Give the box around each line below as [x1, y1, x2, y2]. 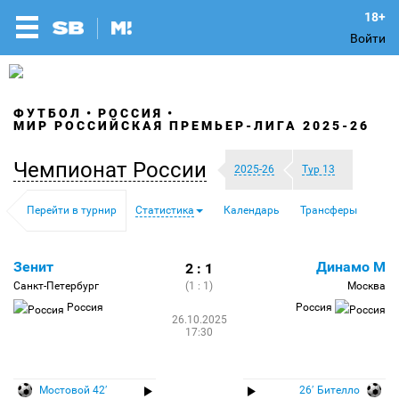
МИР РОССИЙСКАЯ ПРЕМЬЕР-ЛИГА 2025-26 [13, 118, 370, 133]
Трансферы [300, 204, 357, 216]
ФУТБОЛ [13, 106, 82, 120]
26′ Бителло [299, 384, 362, 396]
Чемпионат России [13, 157, 207, 183]
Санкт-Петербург [13, 280, 99, 292]
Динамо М [315, 258, 386, 275]
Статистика [135, 204, 194, 216]
